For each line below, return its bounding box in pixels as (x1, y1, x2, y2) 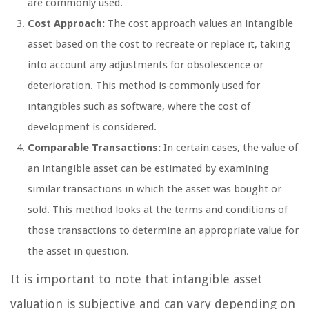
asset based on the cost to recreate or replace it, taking (28, 37, 290, 50)
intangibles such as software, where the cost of (28, 99, 250, 112)
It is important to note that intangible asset (10, 271, 262, 286)
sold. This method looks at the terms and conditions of (28, 203, 288, 216)
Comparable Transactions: (28, 141, 161, 154)
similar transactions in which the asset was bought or (28, 182, 281, 195)
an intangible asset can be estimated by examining (28, 161, 269, 175)
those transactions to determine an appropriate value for (28, 223, 299, 237)
